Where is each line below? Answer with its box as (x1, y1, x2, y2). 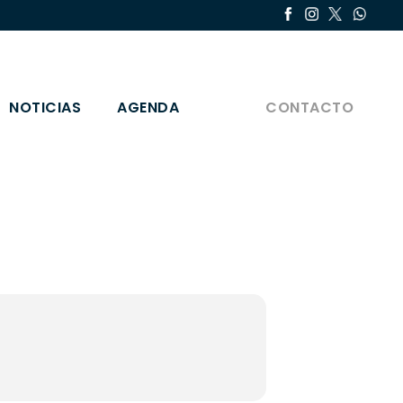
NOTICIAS (9, 97, 82, 118)
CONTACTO (265, 97, 354, 118)
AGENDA (117, 97, 180, 118)
